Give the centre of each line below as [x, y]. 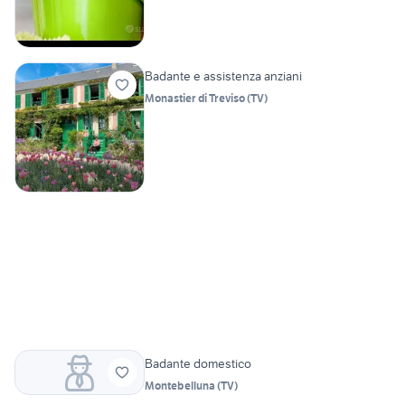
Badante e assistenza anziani [223, 75]
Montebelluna [180, 385]
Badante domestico [198, 363]
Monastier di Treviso [195, 98]
